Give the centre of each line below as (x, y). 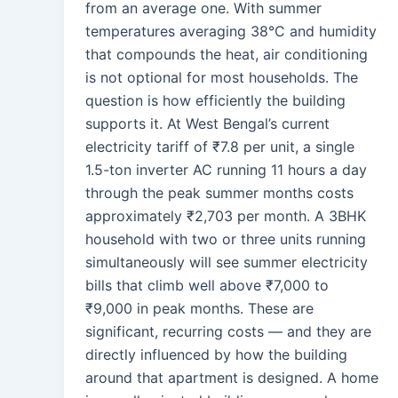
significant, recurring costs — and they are (228, 332)
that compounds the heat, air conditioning (227, 55)
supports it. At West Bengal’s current (207, 124)
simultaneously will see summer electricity (227, 263)
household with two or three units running (226, 239)
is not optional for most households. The (222, 78)
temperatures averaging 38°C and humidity (231, 32)
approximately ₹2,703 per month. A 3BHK (226, 216)
